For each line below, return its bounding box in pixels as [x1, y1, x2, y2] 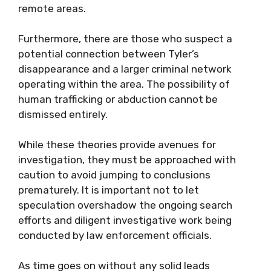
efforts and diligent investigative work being [18, 214, 232, 226]
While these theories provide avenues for [18, 139, 216, 151]
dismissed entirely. [18, 108, 108, 120]
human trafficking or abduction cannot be [18, 93, 218, 105]
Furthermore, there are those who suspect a [18, 33, 232, 45]
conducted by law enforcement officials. [18, 229, 212, 241]
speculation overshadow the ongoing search [18, 199, 232, 211]
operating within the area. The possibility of [18, 78, 230, 90]
